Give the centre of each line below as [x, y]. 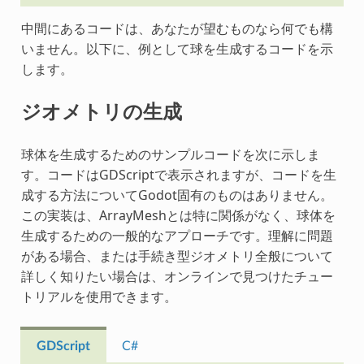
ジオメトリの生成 [101, 111]
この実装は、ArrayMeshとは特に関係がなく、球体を [178, 215]
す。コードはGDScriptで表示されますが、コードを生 [178, 174]
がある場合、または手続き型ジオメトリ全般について [177, 256]
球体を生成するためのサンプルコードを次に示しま [170, 154]
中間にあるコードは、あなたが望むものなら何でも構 [177, 28]
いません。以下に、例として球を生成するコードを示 [177, 48]
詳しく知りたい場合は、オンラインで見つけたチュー [177, 276]
